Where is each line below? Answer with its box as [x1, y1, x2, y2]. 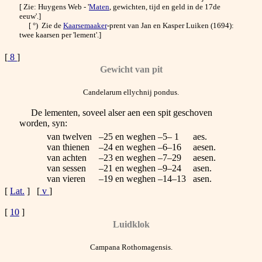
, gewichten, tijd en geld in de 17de [109, 2, 220, 12]
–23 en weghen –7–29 [98, 153, 181, 163]
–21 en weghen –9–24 [98, 163, 181, 174]
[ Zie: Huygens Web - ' [19, 2, 89, 12]
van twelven [46, 132, 96, 142]
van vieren [46, 174, 85, 184]
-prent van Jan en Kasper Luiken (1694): [107, 21, 234, 30]
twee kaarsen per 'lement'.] [19, 30, 101, 40]
